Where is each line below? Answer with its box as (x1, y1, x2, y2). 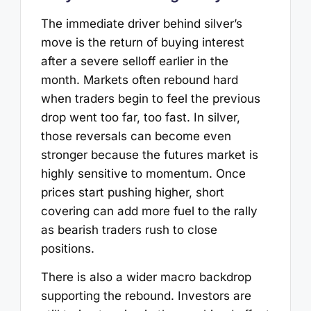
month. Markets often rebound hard (40, 72, 238, 87)
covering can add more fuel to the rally (40, 203, 258, 218)
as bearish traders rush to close (40, 222, 217, 237)
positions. (40, 241, 94, 255)
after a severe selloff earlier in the (40, 53, 228, 68)
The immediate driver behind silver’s (40, 16, 242, 31)
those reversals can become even (40, 128, 231, 143)
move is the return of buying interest (40, 35, 244, 49)
